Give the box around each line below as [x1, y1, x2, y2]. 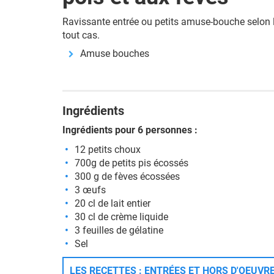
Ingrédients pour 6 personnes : [62, 124, 198, 136]
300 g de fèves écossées [75, 171, 180, 182]
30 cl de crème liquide [75, 211, 168, 223]
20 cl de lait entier [75, 198, 150, 209]
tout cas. [62, 29, 100, 41]
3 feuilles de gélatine [75, 224, 163, 236]
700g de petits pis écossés [75, 157, 188, 169]
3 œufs [75, 184, 106, 196]
